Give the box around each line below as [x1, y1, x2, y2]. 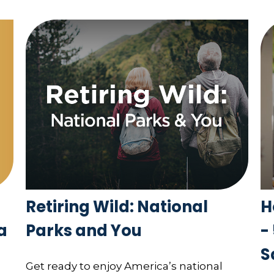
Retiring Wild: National [26, 196, 209, 218]
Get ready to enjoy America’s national [26, 259, 223, 272]
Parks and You [26, 220, 143, 242]
